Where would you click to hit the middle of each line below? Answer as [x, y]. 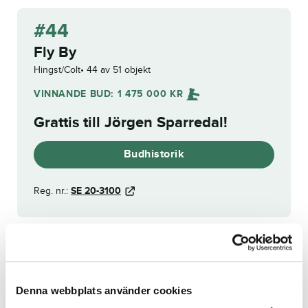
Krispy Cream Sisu [236, 237]
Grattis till [69, 123]
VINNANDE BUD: [76, 94]
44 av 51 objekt [119, 70]
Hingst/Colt [57, 70]
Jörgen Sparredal [164, 123]
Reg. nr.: [52, 191]
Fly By [55, 53]
